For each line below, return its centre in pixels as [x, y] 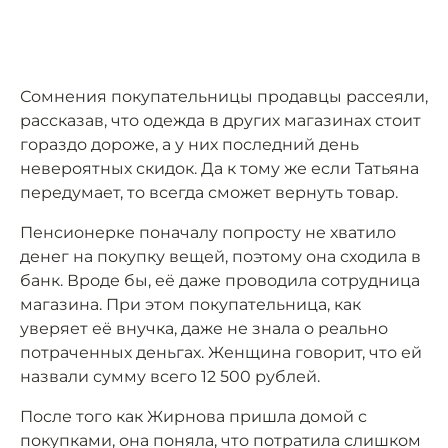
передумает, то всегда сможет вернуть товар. [209, 193]
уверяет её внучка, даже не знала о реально [204, 329]
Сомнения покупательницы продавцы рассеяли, [224, 97]
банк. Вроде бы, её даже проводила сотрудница [220, 281]
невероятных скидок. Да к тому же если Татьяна [219, 169]
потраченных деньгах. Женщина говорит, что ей [221, 353]
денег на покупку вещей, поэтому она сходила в [220, 257]
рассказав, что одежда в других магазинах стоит [220, 121]
